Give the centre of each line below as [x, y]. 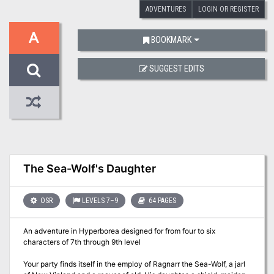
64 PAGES [161, 200]
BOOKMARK [172, 40]
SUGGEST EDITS [176, 69]
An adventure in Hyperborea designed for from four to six [119, 231]
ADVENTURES [166, 9]
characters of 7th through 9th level [82, 242]
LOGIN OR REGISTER [228, 9]
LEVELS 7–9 [100, 200]
